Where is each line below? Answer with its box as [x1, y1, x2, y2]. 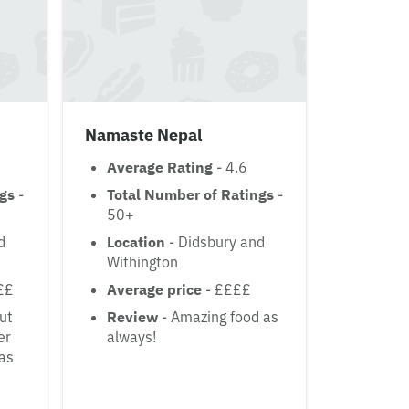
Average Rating [107, 158, 213, 177]
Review [107, 308, 158, 327]
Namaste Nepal [85, 124, 202, 146]
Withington [107, 253, 178, 272]
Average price [107, 280, 202, 299]
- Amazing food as [158, 308, 278, 327]
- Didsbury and [165, 233, 265, 252]
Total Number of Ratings [107, 185, 274, 204]
